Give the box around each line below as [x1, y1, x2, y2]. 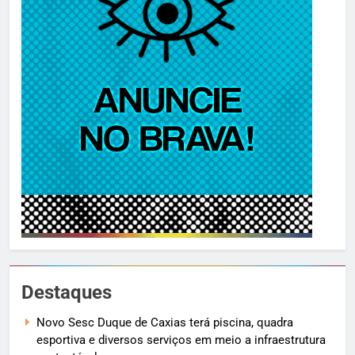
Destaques [21, 281, 112, 304]
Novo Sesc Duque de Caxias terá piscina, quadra [36, 315, 293, 330]
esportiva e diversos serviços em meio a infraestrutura [36, 333, 326, 348]
